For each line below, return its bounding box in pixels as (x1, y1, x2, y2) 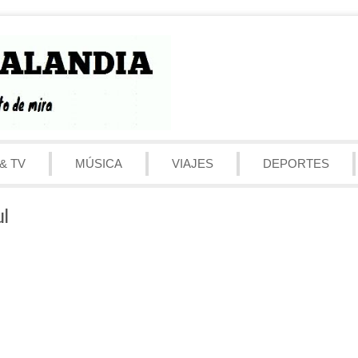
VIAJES (172, 156, 213, 170)
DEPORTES (263, 156, 329, 170)
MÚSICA (75, 156, 122, 170)
